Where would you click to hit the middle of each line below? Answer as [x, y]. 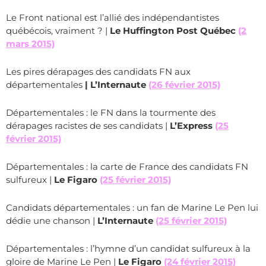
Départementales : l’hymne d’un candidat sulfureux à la [128, 248]
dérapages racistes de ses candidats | [88, 126]
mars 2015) [30, 44]
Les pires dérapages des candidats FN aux [98, 72]
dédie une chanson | [52, 221]
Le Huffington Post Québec [173, 31]
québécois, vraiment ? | [58, 31]
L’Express [192, 126]
